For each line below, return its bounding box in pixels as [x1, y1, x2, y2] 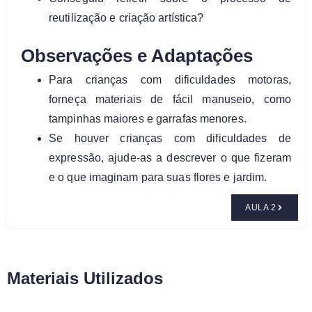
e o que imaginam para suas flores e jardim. [49, 171, 267, 183]
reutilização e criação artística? [49, 11, 204, 24]
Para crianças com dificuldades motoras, [49, 73, 291, 86]
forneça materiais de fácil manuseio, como [49, 93, 291, 105]
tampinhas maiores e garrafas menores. [49, 112, 247, 125]
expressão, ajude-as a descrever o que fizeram [49, 151, 291, 164]
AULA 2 [245, 202, 276, 212]
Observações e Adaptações [21, 45, 253, 66]
